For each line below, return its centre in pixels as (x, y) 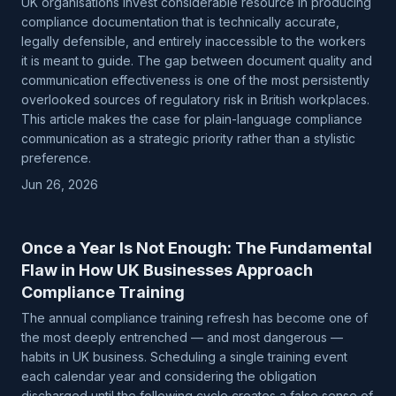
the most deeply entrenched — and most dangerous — (182, 337)
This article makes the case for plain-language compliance (192, 119)
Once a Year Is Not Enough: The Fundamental (197, 248)
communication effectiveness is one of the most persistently (195, 80)
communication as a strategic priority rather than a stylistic (188, 138)
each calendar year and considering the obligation (169, 376)
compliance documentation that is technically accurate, (180, 22)
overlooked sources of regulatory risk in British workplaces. (195, 99)
